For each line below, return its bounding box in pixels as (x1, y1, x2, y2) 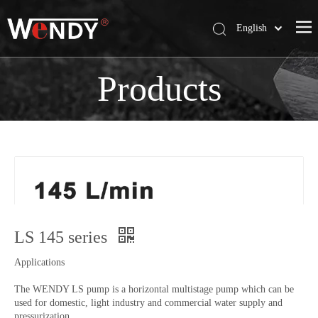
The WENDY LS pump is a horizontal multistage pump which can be (14, 284, 294, 295)
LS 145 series (14, 228, 111, 246)
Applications (14, 257, 65, 268)
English (236, 23, 268, 33)
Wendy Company (11, 64, 89, 76)
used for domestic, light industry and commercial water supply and (14, 297, 283, 308)
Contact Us (11, 143, 61, 155)
